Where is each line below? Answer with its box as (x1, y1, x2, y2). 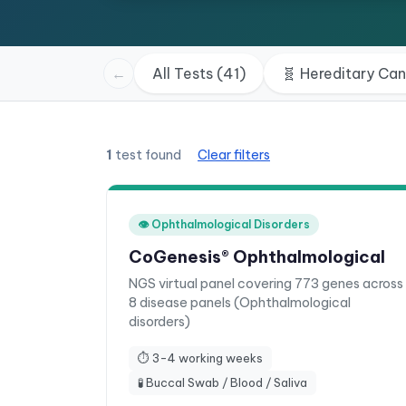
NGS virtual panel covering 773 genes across (129, 275, 403, 292)
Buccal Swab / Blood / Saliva (146, 375, 307, 390)
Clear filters (198, 147, 270, 163)
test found (115, 147, 181, 163)
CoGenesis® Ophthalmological (129, 246, 385, 267)
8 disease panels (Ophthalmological (129, 295, 351, 311)
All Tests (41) (152, 64, 246, 82)
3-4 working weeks (152, 351, 263, 365)
